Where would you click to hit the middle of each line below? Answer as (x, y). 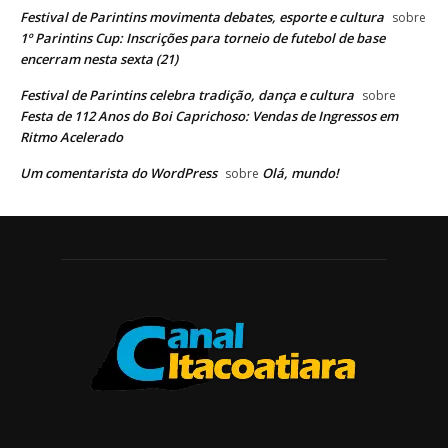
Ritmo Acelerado (71, 137)
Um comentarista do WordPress (118, 173)
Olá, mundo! (300, 173)
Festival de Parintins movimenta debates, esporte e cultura (202, 17)
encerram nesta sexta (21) (99, 59)
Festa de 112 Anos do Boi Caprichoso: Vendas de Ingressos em (209, 116)
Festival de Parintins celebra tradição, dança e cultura (187, 95)
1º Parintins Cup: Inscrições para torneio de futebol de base (202, 38)
